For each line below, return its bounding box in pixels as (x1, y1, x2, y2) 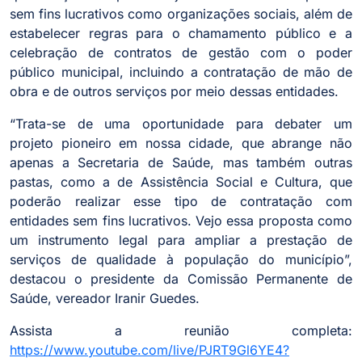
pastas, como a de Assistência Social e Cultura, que (10, 174, 352, 191)
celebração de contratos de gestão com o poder (10, 44, 352, 61)
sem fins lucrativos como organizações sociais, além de (10, 6, 352, 23)
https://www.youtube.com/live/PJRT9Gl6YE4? (10, 342, 289, 359)
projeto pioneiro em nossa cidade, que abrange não (10, 135, 352, 152)
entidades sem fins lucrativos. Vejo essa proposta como (10, 213, 352, 229)
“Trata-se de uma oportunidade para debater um (10, 116, 352, 133)
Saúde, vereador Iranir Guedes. (10, 290, 200, 307)
